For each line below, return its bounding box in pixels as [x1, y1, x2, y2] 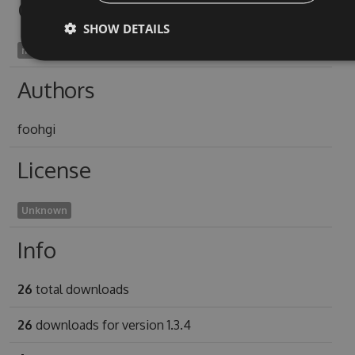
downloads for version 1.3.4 [32, 317, 191, 333]
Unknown [21, 204, 67, 216]
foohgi [17, 121, 55, 137]
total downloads [32, 281, 129, 297]
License [17, 155, 91, 184]
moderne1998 [21, 44, 88, 56]
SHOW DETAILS [82, 20, 170, 36]
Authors [17, 75, 95, 104]
